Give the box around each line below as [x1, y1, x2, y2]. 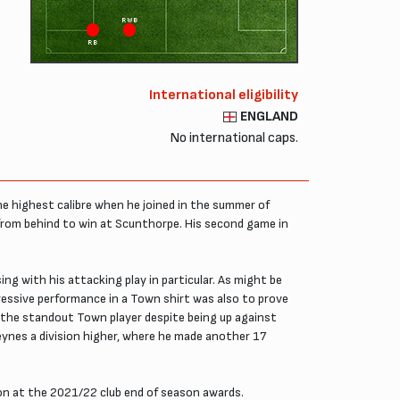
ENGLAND [240, 107, 298, 125]
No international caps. [170, 129, 298, 146]
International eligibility [149, 86, 298, 104]
